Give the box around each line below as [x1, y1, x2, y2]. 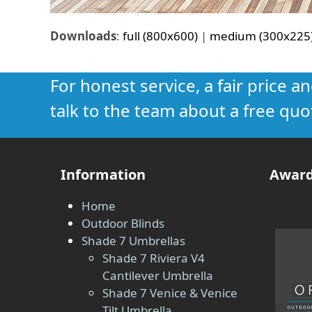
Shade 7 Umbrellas [81, 233, 185, 249]
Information [61, 165, 146, 184]
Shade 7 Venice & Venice [102, 285, 237, 301]
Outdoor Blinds [81, 215, 164, 231]
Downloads [50, 28, 116, 44]
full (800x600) [123, 28, 198, 44]
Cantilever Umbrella [102, 267, 213, 283]
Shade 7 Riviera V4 [102, 250, 205, 266]
